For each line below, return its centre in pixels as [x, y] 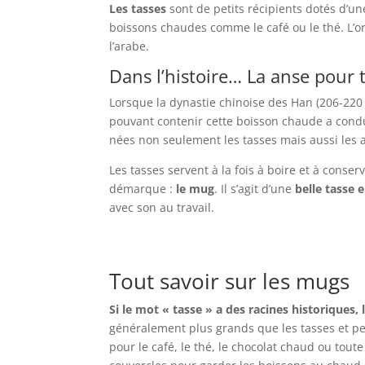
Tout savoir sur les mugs [230, 281]
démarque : [143, 188]
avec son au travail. [162, 207]
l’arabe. [130, 46]
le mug [196, 188]
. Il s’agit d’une [255, 188]
